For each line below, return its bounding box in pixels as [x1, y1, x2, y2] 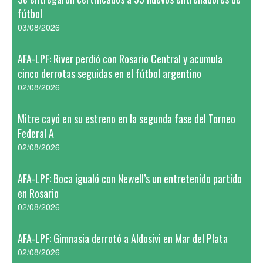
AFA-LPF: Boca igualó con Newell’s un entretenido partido [18, 171, 242, 186]
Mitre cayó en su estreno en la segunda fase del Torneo [18, 111, 235, 126]
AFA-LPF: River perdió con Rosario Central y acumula [18, 51, 222, 66]
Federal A [18, 126, 54, 141]
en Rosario [18, 186, 59, 201]
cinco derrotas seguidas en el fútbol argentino [18, 66, 201, 81]
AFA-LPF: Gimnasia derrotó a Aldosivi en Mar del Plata [18, 231, 228, 246]
